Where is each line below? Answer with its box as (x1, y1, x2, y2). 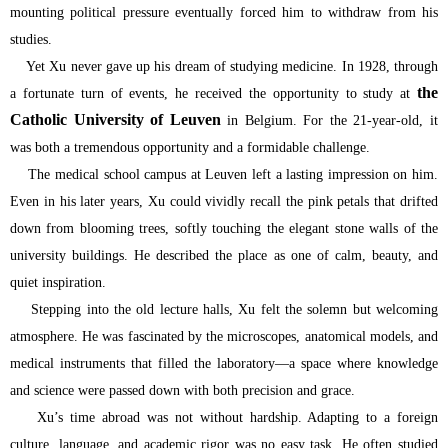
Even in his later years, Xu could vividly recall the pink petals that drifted (10, 193, 438, 209)
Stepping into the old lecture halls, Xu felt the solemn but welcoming (10, 301, 438, 317)
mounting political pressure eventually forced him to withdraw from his (10, 4, 438, 20)
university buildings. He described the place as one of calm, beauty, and (10, 247, 438, 263)
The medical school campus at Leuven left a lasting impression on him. (10, 166, 438, 182)
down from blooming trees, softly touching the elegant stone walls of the (10, 220, 438, 236)
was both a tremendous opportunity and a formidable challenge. (10, 139, 370, 155)
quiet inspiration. (10, 274, 106, 290)
